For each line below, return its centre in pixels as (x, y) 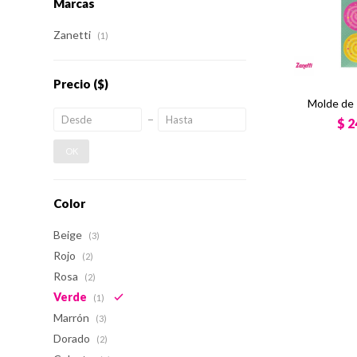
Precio (74, 84)
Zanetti (74, 35)
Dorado (73, 338)
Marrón (73, 318)
